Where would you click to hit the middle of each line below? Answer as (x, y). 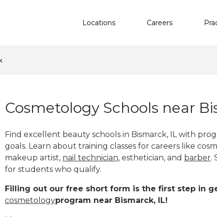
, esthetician (141, 157)
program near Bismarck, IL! (111, 200)
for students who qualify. (53, 169)
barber (197, 157)
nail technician (90, 157)
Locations (99, 23)
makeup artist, (34, 157)
